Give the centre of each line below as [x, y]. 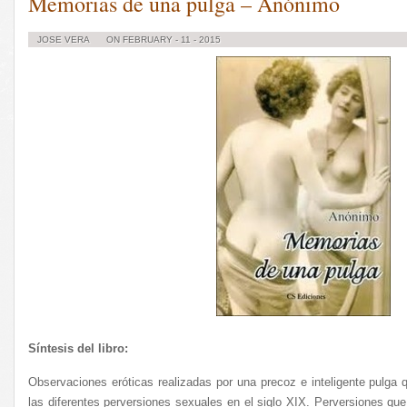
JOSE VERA [64, 40]
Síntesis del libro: [78, 348]
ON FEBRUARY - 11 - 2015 [164, 40]
